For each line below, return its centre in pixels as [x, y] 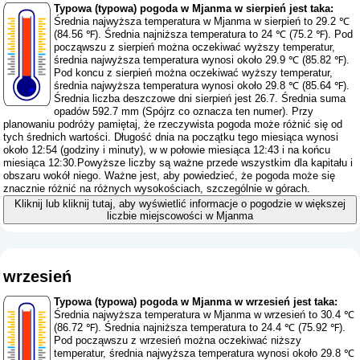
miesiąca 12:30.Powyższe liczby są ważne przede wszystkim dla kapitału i [178, 163]
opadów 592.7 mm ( [100, 112]
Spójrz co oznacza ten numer [214, 112]
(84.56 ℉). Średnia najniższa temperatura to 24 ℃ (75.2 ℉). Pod [204, 35]
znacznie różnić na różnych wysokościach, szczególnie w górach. [157, 189]
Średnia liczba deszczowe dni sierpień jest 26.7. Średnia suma [200, 99]
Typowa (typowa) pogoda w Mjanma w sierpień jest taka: [194, 9]
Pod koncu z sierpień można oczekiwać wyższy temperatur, [194, 73]
